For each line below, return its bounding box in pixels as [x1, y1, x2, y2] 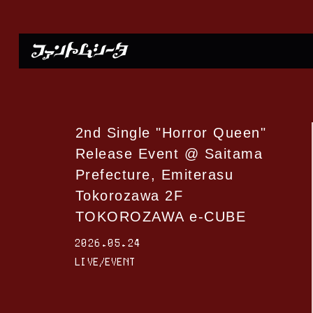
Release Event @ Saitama [75, 145, 263, 161]
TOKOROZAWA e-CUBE [75, 208, 247, 224]
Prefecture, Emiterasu [75, 166, 234, 182]
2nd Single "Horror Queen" [75, 124, 267, 140]
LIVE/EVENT [75, 256, 136, 268]
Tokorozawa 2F [75, 187, 184, 203]
